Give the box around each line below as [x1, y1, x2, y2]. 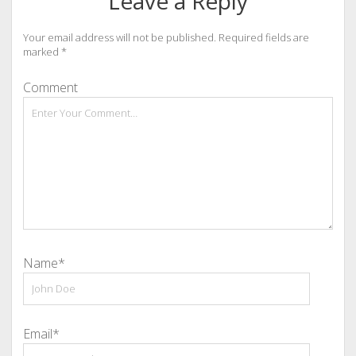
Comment [22, 79, 78, 96]
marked [22, 44, 61, 59]
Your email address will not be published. [22, 30, 216, 44]
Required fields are [218, 30, 309, 44]
